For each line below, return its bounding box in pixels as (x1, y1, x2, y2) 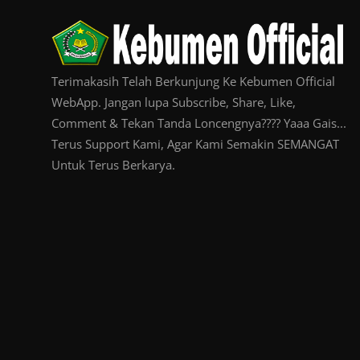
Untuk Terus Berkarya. (51, 157, 175, 174)
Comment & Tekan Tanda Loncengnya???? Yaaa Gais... (51, 115, 346, 132)
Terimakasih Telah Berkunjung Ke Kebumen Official (51, 73, 335, 90)
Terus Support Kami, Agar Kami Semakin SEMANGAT (51, 136, 339, 153)
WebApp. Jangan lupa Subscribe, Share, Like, (51, 94, 296, 111)
